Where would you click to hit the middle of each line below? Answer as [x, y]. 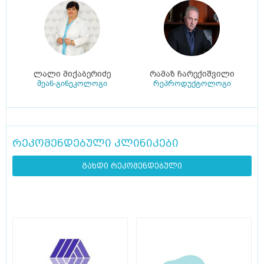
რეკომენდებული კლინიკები [95, 143]
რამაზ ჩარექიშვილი [192, 74]
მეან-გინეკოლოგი [72, 84]
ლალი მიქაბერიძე [72, 74]
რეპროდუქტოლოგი [192, 84]
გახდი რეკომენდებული [132, 166]
